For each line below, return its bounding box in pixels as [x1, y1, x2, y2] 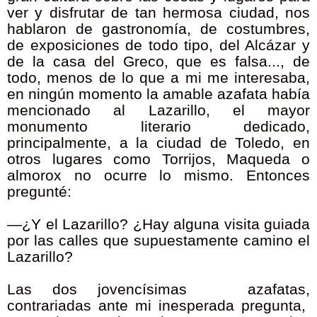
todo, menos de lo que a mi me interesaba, [7, 69, 310, 87]
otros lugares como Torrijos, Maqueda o [7, 151, 310, 168]
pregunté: [7, 183, 71, 201]
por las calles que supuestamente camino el [7, 232, 310, 250]
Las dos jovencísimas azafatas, [7, 281, 310, 299]
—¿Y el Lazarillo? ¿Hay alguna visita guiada [7, 216, 310, 234]
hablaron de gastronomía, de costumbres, [7, 21, 310, 38]
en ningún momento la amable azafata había [7, 86, 310, 103]
